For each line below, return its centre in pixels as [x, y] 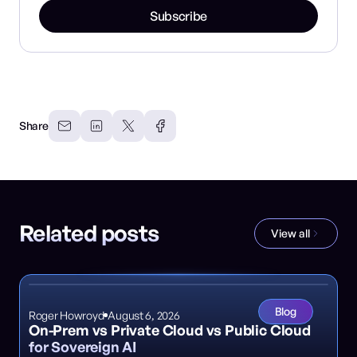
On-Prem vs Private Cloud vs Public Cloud [170, 330]
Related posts [89, 233]
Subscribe [178, 16]
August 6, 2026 [144, 315]
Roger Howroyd [67, 315]
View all [290, 233]
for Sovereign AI [83, 346]
